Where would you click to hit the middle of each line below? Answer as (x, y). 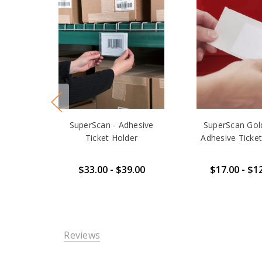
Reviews (82, 235)
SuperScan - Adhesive (111, 125)
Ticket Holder (111, 137)
